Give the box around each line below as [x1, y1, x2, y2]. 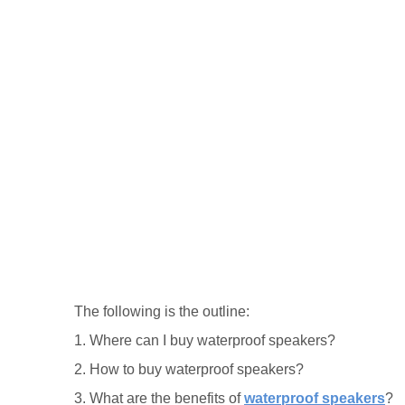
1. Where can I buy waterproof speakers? [74, 333, 335, 349]
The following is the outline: [74, 304, 250, 320]
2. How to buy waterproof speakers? [74, 362, 304, 378]
